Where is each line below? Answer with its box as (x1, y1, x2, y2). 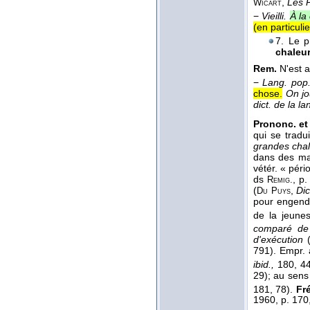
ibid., (253, 258, 278, 270)
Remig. (266, 174, 293, 185)
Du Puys (257, 185, 291, 196)
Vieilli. (262, 10, 287, 22)
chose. (253, 88, 282, 100)
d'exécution (253, 233, 303, 245)
